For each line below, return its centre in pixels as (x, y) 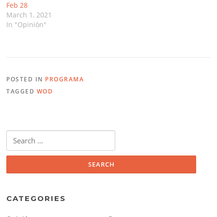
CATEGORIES (36, 198)
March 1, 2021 (29, 15)
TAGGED (22, 92)
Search (16, 135)
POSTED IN (26, 79)
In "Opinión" (27, 25)
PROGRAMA (65, 79)
